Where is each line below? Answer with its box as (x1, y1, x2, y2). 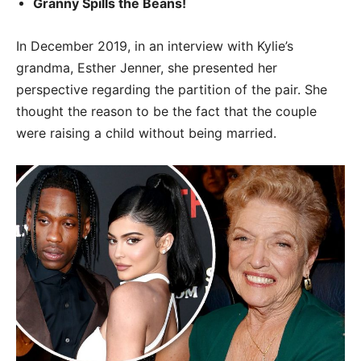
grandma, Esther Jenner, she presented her (16, 60, 277, 77)
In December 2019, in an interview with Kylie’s (16, 38, 293, 55)
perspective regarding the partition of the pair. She (16, 81, 327, 98)
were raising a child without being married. (16, 125, 276, 142)
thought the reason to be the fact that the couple (16, 103, 317, 120)
